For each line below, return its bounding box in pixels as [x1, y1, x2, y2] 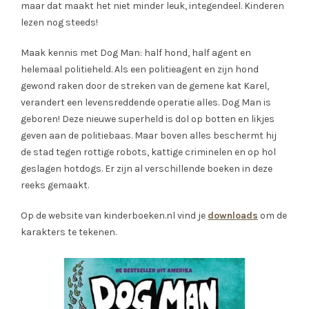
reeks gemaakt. [21, 179, 91, 192]
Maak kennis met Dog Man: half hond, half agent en [21, 47, 251, 59]
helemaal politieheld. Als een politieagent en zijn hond [21, 63, 259, 76]
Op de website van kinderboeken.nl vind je [21, 210, 208, 222]
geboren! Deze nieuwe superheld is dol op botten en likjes [21, 113, 275, 126]
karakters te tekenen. [21, 226, 119, 239]
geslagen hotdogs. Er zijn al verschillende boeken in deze [21, 163, 272, 175]
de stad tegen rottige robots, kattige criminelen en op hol [21, 146, 276, 159]
